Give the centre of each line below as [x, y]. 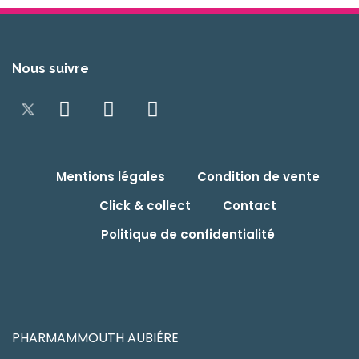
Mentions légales [110, 176]
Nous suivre [50, 68]
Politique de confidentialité [188, 234]
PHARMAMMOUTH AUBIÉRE [95, 337]
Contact [249, 205]
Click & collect [145, 205]
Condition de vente [258, 176]
